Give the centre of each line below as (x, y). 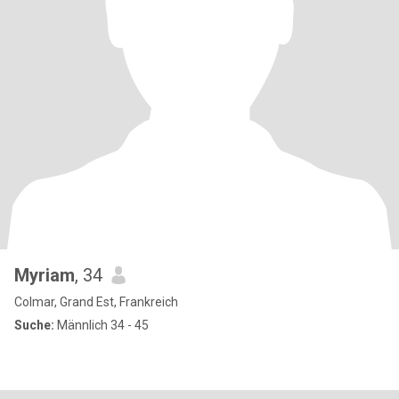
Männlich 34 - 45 (102, 325)
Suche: (34, 325)
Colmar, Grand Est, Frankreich (96, 302)
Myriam (45, 275)
